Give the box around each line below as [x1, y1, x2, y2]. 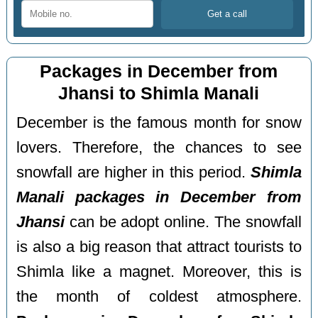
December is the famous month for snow [16, 114, 302, 131]
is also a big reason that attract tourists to [16, 238, 302, 256]
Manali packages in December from [16, 188, 302, 206]
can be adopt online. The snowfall [65, 213, 302, 231]
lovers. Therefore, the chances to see [16, 138, 302, 156]
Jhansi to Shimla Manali [58, 84, 260, 104]
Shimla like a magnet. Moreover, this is [16, 263, 302, 280]
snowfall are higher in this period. [16, 163, 251, 181]
